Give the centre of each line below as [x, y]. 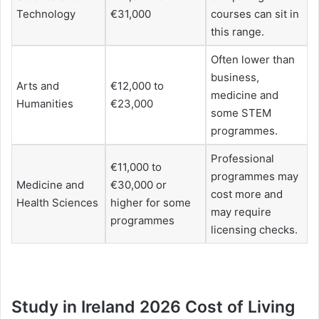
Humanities [45, 104]
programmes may [255, 177]
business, [235, 78]
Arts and [38, 86]
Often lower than [253, 60]
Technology [46, 14]
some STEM [241, 113]
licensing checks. [254, 230]
